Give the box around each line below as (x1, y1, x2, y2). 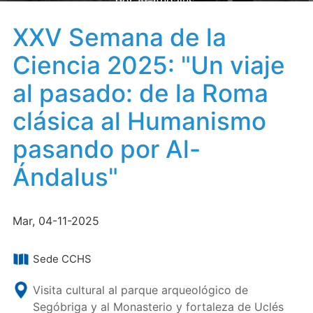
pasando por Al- (12, 134, 201, 163)
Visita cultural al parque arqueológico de (32, 283, 248, 297)
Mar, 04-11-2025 (12, 214, 99, 228)
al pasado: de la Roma (12, 78, 268, 108)
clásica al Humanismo (12, 106, 266, 136)
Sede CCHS (32, 252, 92, 265)
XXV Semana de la (12, 22, 226, 52)
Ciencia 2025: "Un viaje (12, 50, 285, 80)
